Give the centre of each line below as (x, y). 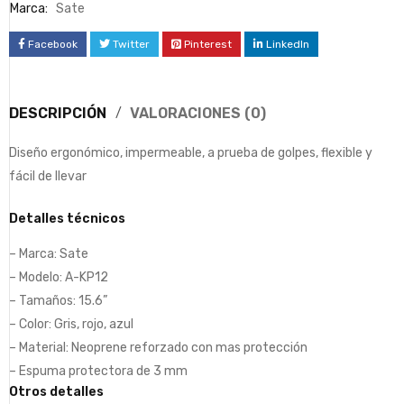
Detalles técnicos (67, 218)
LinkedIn (288, 44)
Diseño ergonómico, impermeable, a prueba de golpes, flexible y (191, 152)
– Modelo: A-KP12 (59, 277)
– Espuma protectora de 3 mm (98, 371)
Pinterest (208, 44)
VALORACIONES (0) (198, 113)
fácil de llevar (48, 176)
